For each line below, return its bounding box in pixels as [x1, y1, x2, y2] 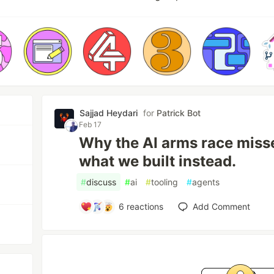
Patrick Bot [157, 108, 201, 118]
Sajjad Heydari [80, 108, 138, 118]
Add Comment [192, 201, 250, 212]
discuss [86, 177, 117, 187]
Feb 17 [79, 120, 102, 129]
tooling [151, 177, 179, 187]
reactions [124, 201, 163, 212]
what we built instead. [79, 152, 237, 170]
